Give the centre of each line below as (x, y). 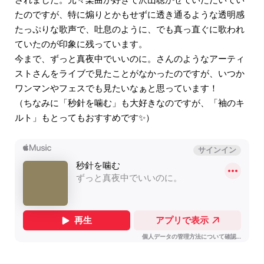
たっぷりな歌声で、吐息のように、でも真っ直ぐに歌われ (130, 29)
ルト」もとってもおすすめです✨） (85, 117)
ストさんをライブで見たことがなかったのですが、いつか (130, 73)
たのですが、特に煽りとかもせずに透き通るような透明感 (130, 14)
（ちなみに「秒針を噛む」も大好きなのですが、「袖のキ (130, 103)
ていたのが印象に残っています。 (81, 44)
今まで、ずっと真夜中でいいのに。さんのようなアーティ (130, 58)
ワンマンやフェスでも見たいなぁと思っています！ (116, 88)
